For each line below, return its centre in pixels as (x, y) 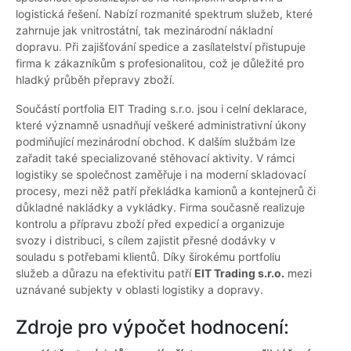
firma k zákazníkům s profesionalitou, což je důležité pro (160, 63)
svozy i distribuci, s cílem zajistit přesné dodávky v (146, 241)
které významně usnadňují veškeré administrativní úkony (161, 125)
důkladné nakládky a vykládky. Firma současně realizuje (160, 208)
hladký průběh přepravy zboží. (95, 80)
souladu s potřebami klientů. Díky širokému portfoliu (148, 257)
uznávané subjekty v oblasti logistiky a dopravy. (139, 290)
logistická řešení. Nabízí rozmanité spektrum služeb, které (164, 14)
